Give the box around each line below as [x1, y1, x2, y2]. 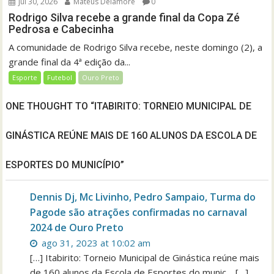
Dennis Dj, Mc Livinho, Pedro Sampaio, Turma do [30, 190, 256, 204]
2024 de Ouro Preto [30, 221, 124, 234]
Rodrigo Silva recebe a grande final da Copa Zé [9, 11, 240, 24]
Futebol [47, 73, 73, 82]
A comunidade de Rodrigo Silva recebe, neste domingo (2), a [9, 41, 263, 53]
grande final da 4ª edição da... [9, 56, 131, 68]
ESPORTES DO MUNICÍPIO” [6, 159, 125, 171]
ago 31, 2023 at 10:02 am [39, 237, 151, 249]
